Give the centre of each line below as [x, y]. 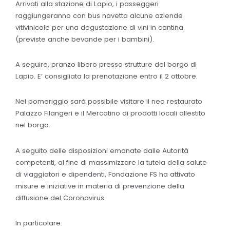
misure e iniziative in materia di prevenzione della [100, 186]
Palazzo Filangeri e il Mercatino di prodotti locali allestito [110, 113]
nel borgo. [33, 125]
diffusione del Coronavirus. [61, 198]
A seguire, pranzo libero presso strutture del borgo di [106, 64]
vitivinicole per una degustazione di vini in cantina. [100, 27]
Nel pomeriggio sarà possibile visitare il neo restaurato [109, 102]
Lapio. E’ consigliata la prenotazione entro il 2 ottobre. [107, 76]
